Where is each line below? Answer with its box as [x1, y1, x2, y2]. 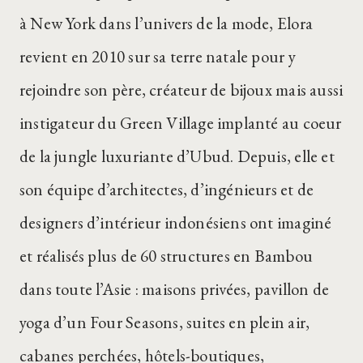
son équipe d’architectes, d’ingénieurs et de [19, 178, 314, 200]
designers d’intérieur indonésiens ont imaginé [19, 211, 332, 233]
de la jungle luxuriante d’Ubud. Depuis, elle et [19, 145, 335, 167]
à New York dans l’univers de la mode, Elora [19, 12, 313, 34]
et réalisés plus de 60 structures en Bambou [19, 245, 313, 267]
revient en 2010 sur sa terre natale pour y [19, 45, 296, 67]
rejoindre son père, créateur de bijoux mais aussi [19, 79, 344, 100]
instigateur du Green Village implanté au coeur [19, 112, 342, 134]
